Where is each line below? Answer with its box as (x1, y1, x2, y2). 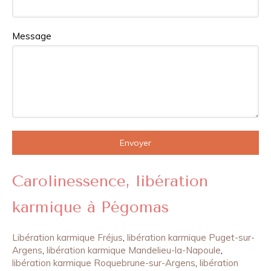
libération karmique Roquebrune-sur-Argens (12, 257, 195, 269)
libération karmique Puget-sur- (127, 232, 255, 243)
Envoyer (120, 137, 151, 148)
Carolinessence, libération (12, 172, 208, 191)
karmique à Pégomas (12, 198, 169, 217)
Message (12, 30, 51, 42)
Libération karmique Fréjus (12, 232, 123, 243)
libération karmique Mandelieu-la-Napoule (47, 244, 221, 256)
